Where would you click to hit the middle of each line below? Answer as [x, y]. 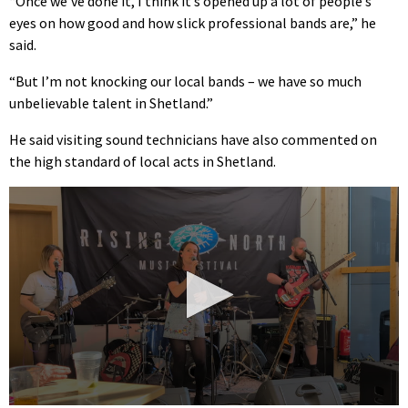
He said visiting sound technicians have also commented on [193, 139]
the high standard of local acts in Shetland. [143, 161]
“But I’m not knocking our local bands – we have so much [185, 81]
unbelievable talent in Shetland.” [111, 102]
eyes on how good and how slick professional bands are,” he [193, 22]
